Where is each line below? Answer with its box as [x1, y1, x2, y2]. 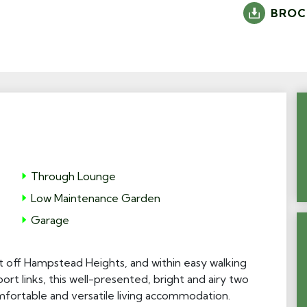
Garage [31, 213, 70, 227]
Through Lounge [31, 169, 116, 183]
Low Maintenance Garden [31, 191, 161, 205]
